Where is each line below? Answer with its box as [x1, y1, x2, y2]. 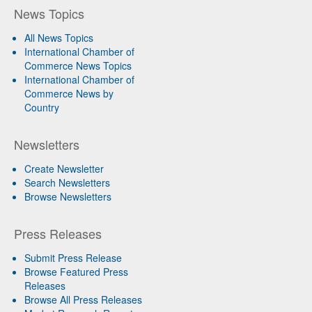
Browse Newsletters [24, 189, 111, 204]
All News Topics [24, 31, 93, 45]
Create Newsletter [24, 162, 104, 176]
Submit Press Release [24, 251, 122, 265]
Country [24, 100, 59, 115]
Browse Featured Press [24, 265, 128, 279]
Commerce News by [24, 86, 114, 101]
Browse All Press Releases [24, 292, 142, 307]
